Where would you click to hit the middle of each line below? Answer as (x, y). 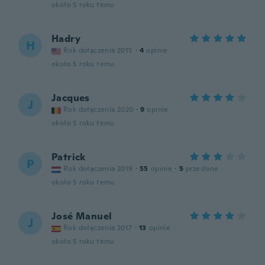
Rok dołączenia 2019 (98, 169)
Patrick (69, 157)
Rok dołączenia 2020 (98, 109)
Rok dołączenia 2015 (98, 50)
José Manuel (82, 216)
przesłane (202, 169)
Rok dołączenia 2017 (98, 228)
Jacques (71, 98)
